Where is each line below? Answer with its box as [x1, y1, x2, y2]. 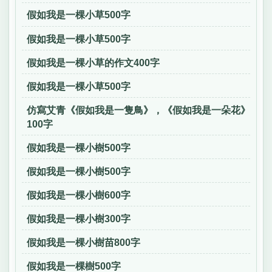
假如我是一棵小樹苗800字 [26, 237, 140, 248]
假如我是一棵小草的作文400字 [26, 57, 160, 68]
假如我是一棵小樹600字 [26, 189, 131, 200]
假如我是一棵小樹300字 [26, 213, 131, 224]
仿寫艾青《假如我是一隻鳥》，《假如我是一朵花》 [26, 104, 250, 115]
